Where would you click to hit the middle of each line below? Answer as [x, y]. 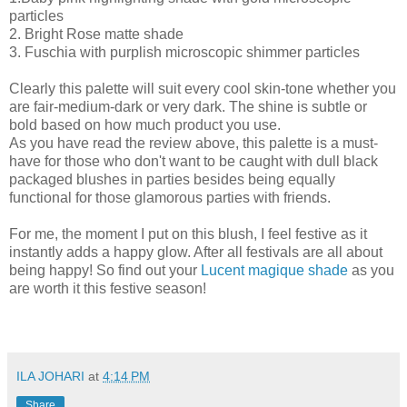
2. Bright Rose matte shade [96, 34]
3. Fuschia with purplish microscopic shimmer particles [184, 52]
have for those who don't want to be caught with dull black [194, 161]
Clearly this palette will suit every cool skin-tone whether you [203, 88]
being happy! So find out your [105, 270]
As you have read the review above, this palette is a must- [194, 143]
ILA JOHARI [50, 376]
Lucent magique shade [274, 270]
